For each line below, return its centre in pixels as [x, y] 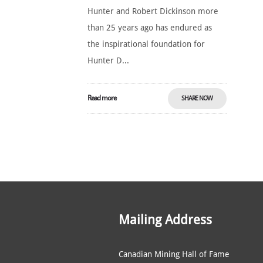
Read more [102, 98]
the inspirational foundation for [146, 44]
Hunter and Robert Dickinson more [153, 11]
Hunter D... [109, 60]
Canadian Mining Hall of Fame [174, 254]
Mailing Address [165, 220]
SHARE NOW [197, 98]
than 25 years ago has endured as [150, 28]
